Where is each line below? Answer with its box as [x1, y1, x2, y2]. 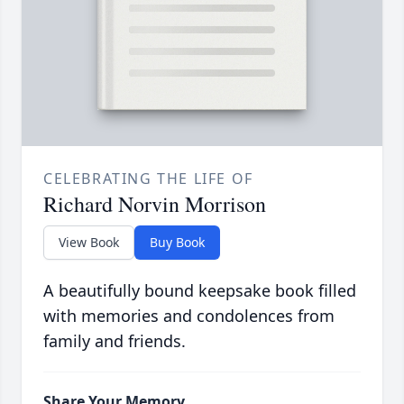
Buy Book [150, 234, 205, 252]
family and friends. [43, 330, 186, 353]
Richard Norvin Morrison [43, 189, 266, 219]
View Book [59, 234, 119, 252]
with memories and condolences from [43, 305, 335, 327]
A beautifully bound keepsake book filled [43, 280, 356, 302]
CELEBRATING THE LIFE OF [43, 169, 253, 189]
